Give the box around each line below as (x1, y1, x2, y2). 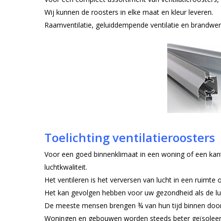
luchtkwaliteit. (44, 162, 88, 172)
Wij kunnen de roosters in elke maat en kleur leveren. (44, 7, 214, 17)
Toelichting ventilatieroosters (44, 129, 216, 146)
